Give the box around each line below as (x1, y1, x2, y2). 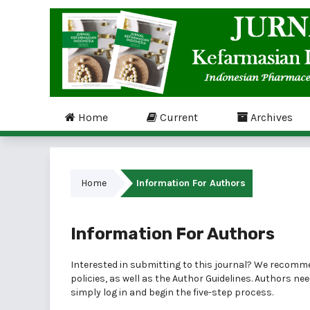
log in (103, 286, 127, 298)
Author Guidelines (172, 273, 251, 284)
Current (157, 111, 198, 124)
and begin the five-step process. (127, 286, 273, 298)
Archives (248, 111, 293, 124)
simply (71, 286, 103, 298)
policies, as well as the (71, 273, 172, 284)
